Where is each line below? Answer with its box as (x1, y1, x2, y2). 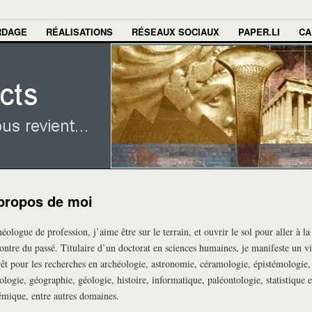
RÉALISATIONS (46, 25, 113, 39)
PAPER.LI (238, 25, 280, 39)
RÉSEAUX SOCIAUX (132, 25, 219, 39)
